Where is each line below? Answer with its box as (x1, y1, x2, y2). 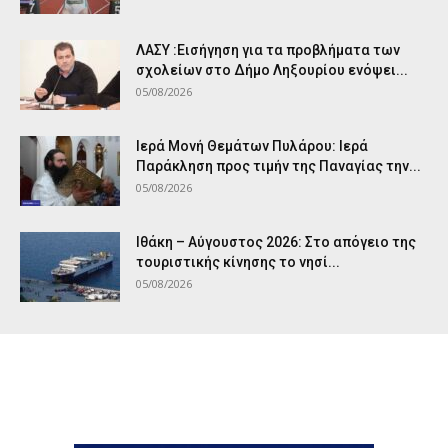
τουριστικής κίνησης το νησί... (136, 253, 340, 270)
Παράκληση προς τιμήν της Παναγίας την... (136, 157, 421, 174)
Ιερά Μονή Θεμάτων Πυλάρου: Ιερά (136, 137, 368, 154)
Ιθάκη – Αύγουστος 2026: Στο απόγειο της (136, 233, 416, 250)
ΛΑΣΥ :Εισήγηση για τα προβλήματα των (136, 41, 400, 58)
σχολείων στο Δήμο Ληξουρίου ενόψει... (136, 61, 408, 78)
